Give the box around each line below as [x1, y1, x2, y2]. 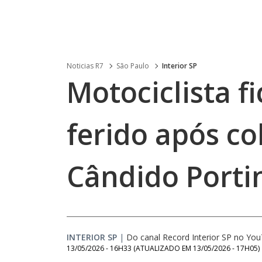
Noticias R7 [67, 61, 104, 71]
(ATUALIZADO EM [133, 243, 193, 253]
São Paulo [116, 61, 149, 71]
